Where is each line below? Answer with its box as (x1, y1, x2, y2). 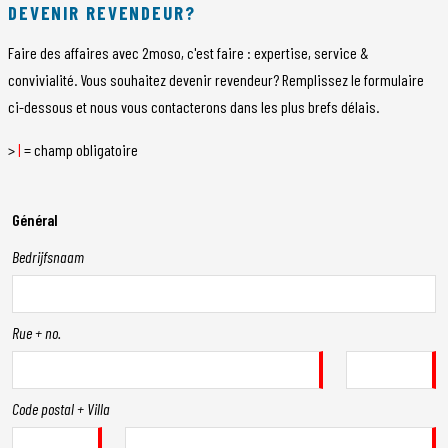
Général (12, 209, 58, 229)
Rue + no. (12, 322, 61, 342)
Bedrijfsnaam (12, 246, 84, 266)
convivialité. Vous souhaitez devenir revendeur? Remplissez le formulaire (8, 69, 424, 89)
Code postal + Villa (12, 398, 110, 418)
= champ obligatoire (21, 139, 138, 159)
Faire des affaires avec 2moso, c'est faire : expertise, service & (8, 42, 369, 62)
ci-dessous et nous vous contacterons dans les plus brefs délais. (8, 96, 379, 116)
